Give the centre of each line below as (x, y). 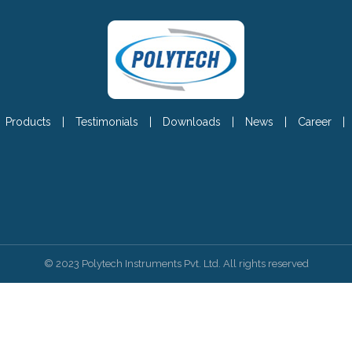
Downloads (191, 122)
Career (314, 122)
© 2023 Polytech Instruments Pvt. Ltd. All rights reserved (176, 264)
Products (26, 122)
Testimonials (106, 122)
